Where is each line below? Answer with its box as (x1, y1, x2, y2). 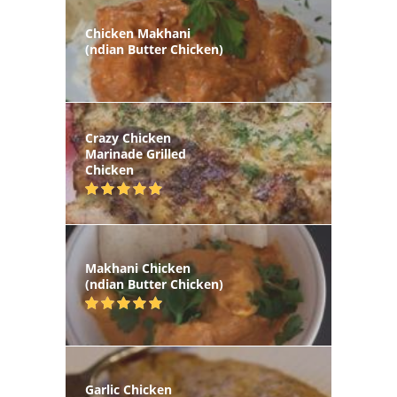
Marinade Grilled (85, 145, 186, 163)
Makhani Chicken (85, 259, 191, 276)
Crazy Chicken (85, 129, 171, 147)
